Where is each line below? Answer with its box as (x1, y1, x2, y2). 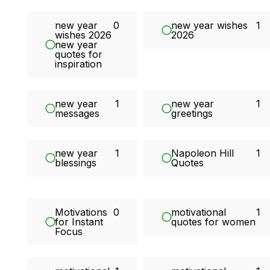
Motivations (55, 206, 108, 219)
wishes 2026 (55, 29, 112, 42)
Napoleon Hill (171, 147, 234, 160)
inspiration (55, 58, 102, 71)
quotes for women (171, 216, 256, 228)
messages (55, 107, 100, 120)
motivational (171, 206, 227, 219)
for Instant (55, 216, 104, 228)
